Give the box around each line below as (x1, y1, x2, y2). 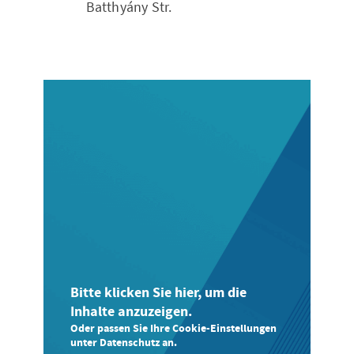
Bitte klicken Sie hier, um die (70, 284, 247, 303)
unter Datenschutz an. (70, 336, 177, 350)
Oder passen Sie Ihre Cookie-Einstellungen (70, 322, 277, 336)
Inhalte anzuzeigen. (70, 303, 192, 322)
